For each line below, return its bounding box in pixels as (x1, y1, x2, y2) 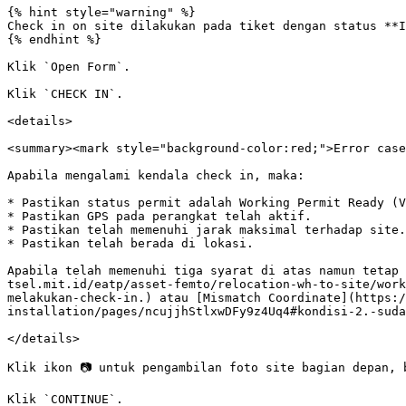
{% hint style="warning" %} (7, 5, 196, 19)
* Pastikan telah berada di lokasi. (7, 237, 254, 250)
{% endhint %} (7, 33, 101, 46)
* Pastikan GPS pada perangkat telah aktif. (7, 209, 312, 223)
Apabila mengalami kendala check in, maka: (7, 169, 304, 182)
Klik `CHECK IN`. (7, 87, 123, 101)
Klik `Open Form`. (7, 60, 130, 73)
